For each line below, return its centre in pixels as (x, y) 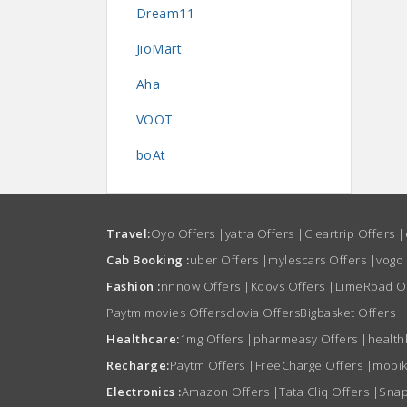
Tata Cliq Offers (326, 392)
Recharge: (138, 365)
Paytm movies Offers (166, 313)
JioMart (159, 48)
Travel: (129, 233)
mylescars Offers (319, 260)
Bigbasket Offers (347, 313)
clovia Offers (263, 313)
